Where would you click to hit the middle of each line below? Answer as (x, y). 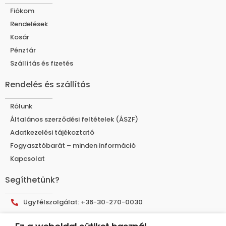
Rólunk (21, 106)
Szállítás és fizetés (42, 64)
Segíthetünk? (32, 180)
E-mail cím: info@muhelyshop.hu (78, 220)
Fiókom (22, 11)
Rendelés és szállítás (48, 85)
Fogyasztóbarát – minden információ (73, 146)
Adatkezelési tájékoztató (52, 133)
